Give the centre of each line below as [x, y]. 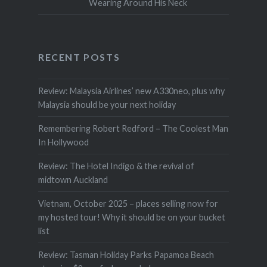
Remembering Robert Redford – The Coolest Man [133, 129]
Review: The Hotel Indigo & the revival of [116, 166]
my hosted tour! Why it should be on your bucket [131, 218]
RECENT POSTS [79, 57]
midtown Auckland [73, 180]
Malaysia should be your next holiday [107, 105]
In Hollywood [63, 142]
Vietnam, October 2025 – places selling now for [128, 204]
